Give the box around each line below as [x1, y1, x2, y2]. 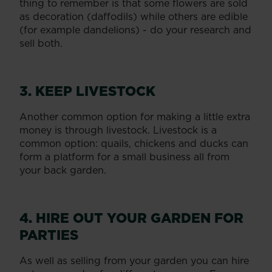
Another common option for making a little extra [19, 109, 250, 123]
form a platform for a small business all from [19, 149, 229, 163]
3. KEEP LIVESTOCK [19, 81, 155, 100]
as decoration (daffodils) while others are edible [19, 9, 248, 23]
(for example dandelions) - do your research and [19, 22, 251, 36]
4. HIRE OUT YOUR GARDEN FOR [19, 208, 243, 227]
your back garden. [19, 163, 106, 177]
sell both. [19, 36, 63, 50]
